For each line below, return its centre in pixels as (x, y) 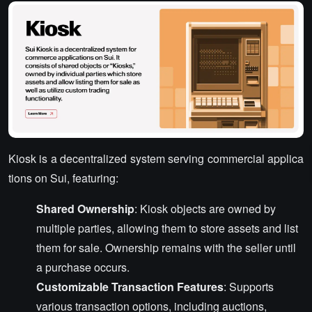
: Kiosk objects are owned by (205, 209)
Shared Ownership (85, 209)
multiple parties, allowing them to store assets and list (167, 228)
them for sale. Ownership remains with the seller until (166, 248)
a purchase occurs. (83, 267)
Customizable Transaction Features (130, 287)
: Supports (249, 287)
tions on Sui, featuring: (63, 178)
